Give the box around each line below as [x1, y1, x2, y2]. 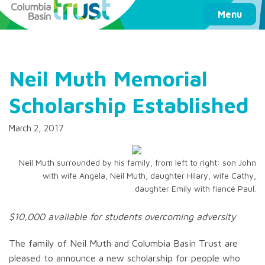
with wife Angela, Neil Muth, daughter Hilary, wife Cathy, [43, 170, 256, 180]
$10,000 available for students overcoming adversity [9, 211, 236, 222]
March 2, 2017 [9, 123, 64, 133]
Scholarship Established [9, 92, 249, 118]
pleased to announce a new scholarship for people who [9, 253, 240, 263]
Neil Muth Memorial [9, 66, 208, 91]
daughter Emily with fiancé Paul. [135, 183, 256, 193]
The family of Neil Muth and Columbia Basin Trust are [9, 238, 238, 248]
